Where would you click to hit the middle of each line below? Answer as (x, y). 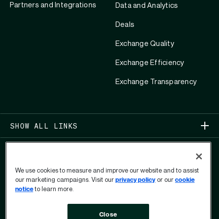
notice (24, 189)
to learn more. (53, 189)
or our (165, 180)
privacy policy (135, 180)
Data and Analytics (147, 5)
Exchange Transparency (156, 82)
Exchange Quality (145, 44)
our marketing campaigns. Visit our (65, 180)
